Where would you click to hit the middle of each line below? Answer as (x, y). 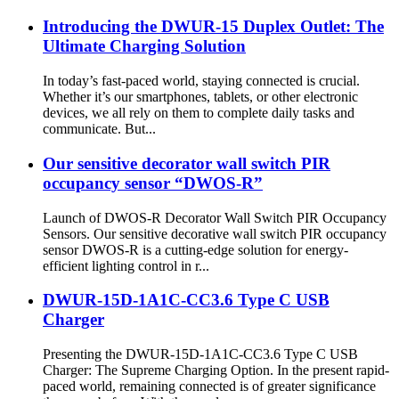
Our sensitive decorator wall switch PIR (187, 163)
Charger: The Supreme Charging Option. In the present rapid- (216, 370)
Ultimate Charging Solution (144, 46)
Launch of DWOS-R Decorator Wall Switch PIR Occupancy (215, 217)
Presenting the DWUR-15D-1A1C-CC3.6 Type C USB (200, 354)
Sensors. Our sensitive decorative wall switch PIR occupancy (215, 233)
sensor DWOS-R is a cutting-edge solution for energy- (195, 249)
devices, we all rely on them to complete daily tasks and (199, 113)
